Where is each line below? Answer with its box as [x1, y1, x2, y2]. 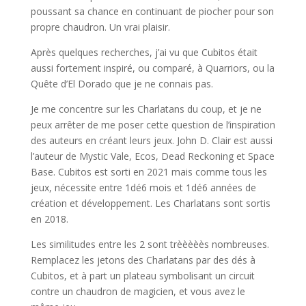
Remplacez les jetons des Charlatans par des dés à [30, 253, 255, 267]
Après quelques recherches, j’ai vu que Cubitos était [30, 46, 258, 59]
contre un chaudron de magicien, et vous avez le [30, 285, 245, 298]
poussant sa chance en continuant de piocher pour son [30, 5, 274, 18]
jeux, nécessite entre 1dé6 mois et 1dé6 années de [30, 181, 256, 195]
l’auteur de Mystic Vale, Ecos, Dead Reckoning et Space [30, 150, 275, 163]
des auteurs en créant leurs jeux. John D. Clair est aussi [30, 134, 273, 148]
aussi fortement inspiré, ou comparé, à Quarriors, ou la [30, 61, 275, 75]
